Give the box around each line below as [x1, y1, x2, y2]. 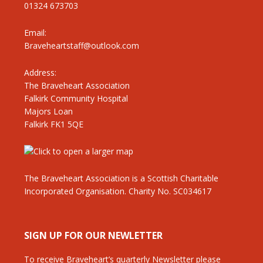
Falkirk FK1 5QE [23, 118, 83, 130]
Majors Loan [23, 105, 73, 117]
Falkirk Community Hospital [23, 92, 128, 104]
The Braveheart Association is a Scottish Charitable [23, 172, 218, 184]
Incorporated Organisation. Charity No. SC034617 [23, 185, 211, 197]
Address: [23, 66, 56, 78]
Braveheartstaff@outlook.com [23, 39, 139, 51]
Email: [23, 26, 46, 38]
